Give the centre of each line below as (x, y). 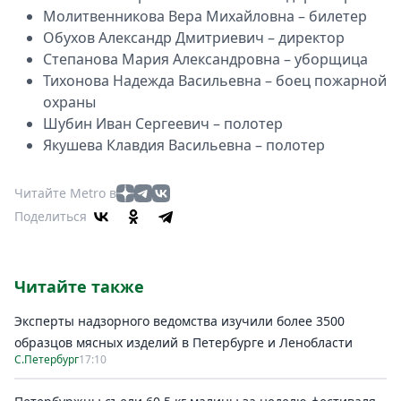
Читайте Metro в (65, 193)
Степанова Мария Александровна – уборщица (205, 60)
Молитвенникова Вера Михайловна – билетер (205, 17)
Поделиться (51, 217)
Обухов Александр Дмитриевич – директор (194, 38)
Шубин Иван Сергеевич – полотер (163, 124)
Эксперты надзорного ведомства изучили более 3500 (179, 321)
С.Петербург (47, 360)
